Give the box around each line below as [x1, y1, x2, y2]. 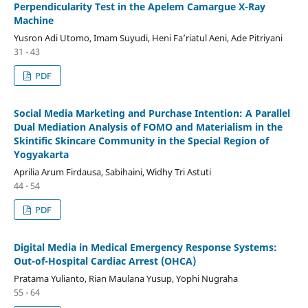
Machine [13, 13, 54, 27]
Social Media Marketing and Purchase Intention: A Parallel [13, 106, 290, 120]
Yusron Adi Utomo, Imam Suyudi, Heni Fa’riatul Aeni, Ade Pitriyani [13, 31, 283, 44]
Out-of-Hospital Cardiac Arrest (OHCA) [13, 254, 196, 267]
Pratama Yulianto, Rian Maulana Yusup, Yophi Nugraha [13, 272, 238, 285]
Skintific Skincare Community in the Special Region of [13, 133, 269, 147]
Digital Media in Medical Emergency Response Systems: [13, 240, 277, 254]
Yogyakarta [13, 147, 69, 161]
